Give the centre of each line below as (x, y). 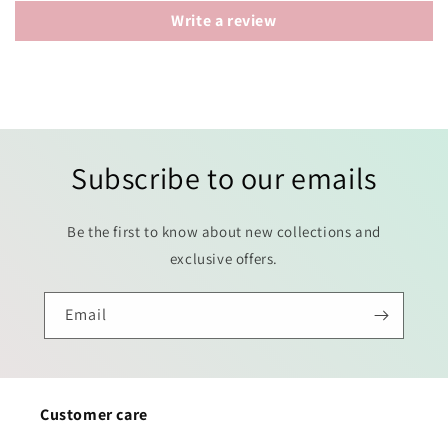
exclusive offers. (224, 259)
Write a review (224, 21)
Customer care (94, 415)
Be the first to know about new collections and (224, 232)
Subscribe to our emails (224, 178)
